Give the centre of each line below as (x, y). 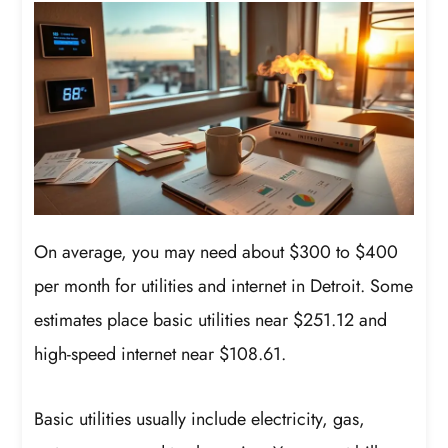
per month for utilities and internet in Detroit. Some (224, 285)
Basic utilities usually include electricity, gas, (200, 419)
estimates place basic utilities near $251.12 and (211, 319)
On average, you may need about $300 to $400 (216, 251)
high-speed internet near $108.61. (160, 353)
